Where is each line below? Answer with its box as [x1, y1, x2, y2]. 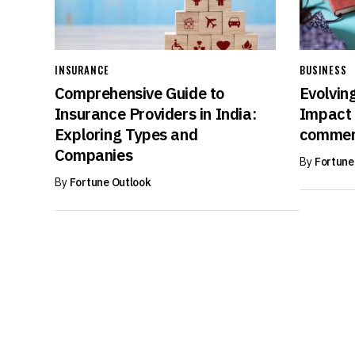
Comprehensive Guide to [54, 82, 224, 104]
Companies [54, 143, 133, 166]
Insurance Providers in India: [54, 102, 257, 124]
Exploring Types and [54, 123, 198, 145]
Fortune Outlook [69, 174, 151, 189]
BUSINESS [299, 61, 348, 78]
